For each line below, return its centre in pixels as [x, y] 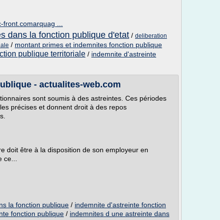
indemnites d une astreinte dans [120, 214]
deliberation [151, 36]
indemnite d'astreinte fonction [120, 205]
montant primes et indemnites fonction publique [88, 45]
